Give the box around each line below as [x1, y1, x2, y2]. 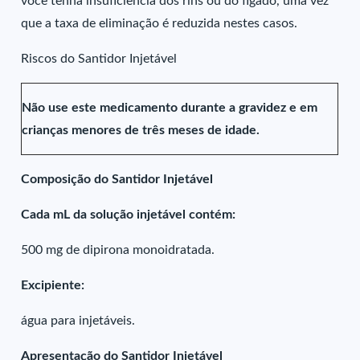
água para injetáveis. [21, 314, 136, 327]
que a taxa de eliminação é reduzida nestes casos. [21, 17, 298, 30]
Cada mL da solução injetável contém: [21, 208, 236, 221]
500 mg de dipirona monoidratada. [21, 243, 215, 256]
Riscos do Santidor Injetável [21, 52, 178, 65]
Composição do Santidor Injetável [21, 173, 214, 186]
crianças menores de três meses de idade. [22, 124, 260, 137]
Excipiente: [21, 279, 85, 292]
